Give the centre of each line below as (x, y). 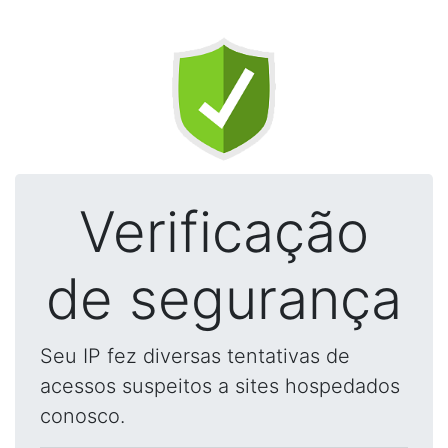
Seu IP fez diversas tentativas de (195, 356)
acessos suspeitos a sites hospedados (220, 386)
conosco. (82, 416)
